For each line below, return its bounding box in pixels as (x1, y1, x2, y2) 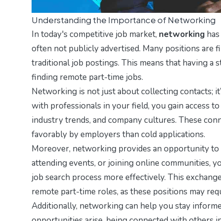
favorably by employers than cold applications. (32, 129, 205, 141)
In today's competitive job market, (32, 29, 159, 40)
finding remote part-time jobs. (32, 72, 143, 83)
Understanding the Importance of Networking (32, 14, 216, 26)
